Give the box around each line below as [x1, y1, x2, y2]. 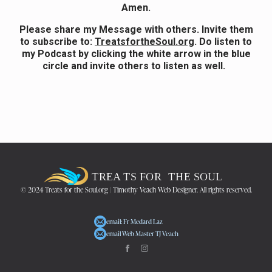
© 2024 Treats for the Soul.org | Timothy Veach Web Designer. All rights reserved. [20, 184, 252, 195]
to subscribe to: [20, 35, 95, 47]
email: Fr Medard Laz [106, 216, 163, 226]
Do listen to [199, 35, 252, 47]
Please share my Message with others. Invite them [19, 23, 253, 35]
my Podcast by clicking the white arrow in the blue [21, 47, 251, 59]
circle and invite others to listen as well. [42, 59, 230, 72]
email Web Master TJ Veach [106, 228, 178, 238]
